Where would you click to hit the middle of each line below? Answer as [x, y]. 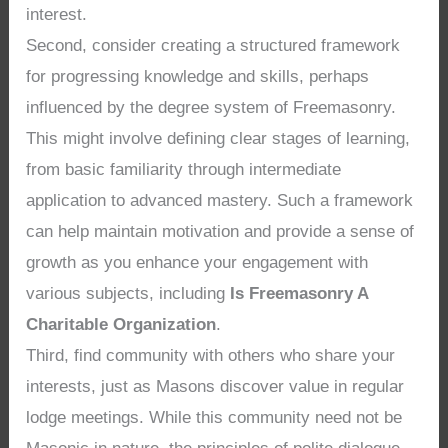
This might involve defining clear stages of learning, [218, 138]
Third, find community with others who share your [211, 355]
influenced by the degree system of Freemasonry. [211, 107]
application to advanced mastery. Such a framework [220, 200]
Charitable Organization [121, 324]
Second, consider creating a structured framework [213, 45]
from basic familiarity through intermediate [184, 169]
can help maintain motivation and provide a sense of [220, 231]
